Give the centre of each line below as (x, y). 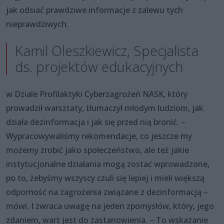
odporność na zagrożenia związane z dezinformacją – (107, 192)
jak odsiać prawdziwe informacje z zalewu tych (94, 10)
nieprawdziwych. (37, 24)
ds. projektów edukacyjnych (99, 66)
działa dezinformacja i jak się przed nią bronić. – (96, 122)
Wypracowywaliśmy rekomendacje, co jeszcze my (99, 136)
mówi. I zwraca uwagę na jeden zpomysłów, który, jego (110, 206)
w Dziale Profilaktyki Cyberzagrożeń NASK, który (97, 94)
